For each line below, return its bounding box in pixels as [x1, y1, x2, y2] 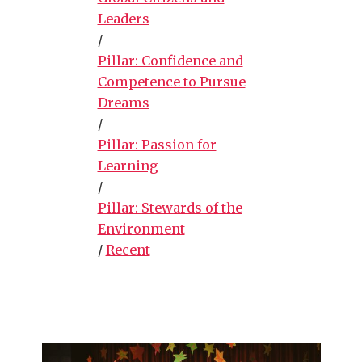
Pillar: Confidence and [97, 52, 243, 69]
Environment [97, 220, 185, 237]
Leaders [97, 10, 149, 27]
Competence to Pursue [97, 73, 246, 90]
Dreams [97, 94, 149, 111]
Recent [105, 241, 150, 258]
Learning [97, 157, 158, 174]
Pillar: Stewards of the [97, 199, 242, 216]
